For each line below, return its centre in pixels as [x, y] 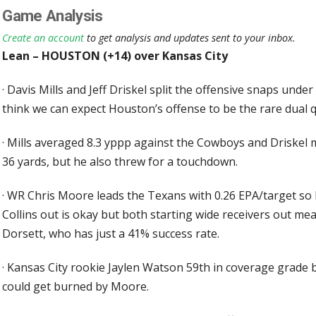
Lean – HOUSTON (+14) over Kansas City [115, 55]
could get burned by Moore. [76, 286]
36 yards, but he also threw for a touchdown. [120, 161]
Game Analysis [53, 16]
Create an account [43, 37]
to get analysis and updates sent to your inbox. [190, 37]
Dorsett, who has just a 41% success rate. [111, 233]
